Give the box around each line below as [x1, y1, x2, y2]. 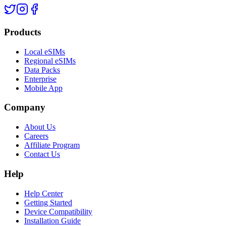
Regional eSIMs [24, 56, 76, 65]
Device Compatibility [24, 207, 92, 216]
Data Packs [24, 65, 60, 74]
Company [4, 102, 45, 113]
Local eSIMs [24, 47, 65, 56]
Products [4, 26, 41, 37]
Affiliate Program [24, 141, 80, 150]
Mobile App [24, 83, 63, 92]
